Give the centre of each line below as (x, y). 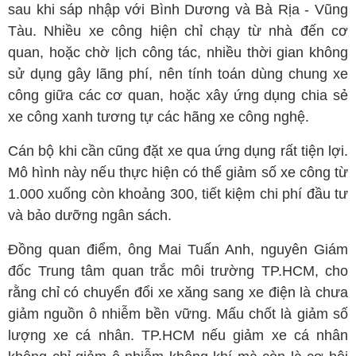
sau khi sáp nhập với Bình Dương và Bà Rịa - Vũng (178, 10)
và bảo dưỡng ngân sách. (90, 216)
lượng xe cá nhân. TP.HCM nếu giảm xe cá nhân (178, 336)
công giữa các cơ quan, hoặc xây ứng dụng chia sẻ (178, 96)
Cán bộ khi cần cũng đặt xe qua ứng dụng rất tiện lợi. (178, 151)
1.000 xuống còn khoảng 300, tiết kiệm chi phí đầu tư (178, 194)
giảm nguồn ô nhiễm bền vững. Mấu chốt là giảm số (178, 314)
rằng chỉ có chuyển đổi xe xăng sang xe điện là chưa (178, 293)
